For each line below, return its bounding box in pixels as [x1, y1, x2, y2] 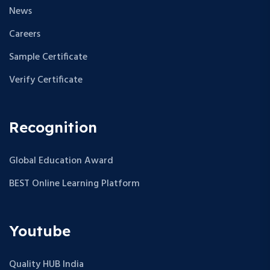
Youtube [9, 221, 71, 240]
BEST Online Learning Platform [9, 175, 140, 192]
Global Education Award [9, 152, 113, 169]
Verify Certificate [9, 72, 83, 88]
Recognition [9, 118, 97, 136]
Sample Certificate [9, 49, 87, 65]
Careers [9, 26, 40, 42]
